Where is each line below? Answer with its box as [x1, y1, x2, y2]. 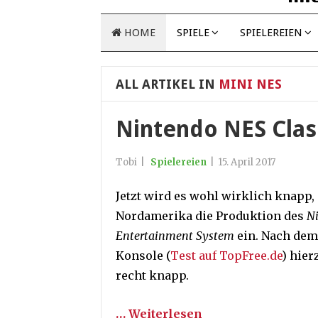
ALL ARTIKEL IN [116, 77, 215, 92]
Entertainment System [116, 229, 234, 243]
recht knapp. [116, 268, 189, 283]
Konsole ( [116, 248, 170, 263]
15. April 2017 [218, 156, 275, 168]
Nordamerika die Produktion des [116, 209, 307, 223]
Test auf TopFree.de [170, 248, 282, 263]
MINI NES [215, 77, 282, 92]
